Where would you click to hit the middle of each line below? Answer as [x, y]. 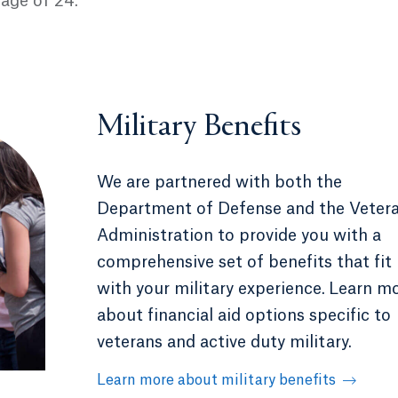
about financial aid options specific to [244, 315]
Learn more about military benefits [216, 380]
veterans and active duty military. [227, 342]
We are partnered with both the [219, 182]
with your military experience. [211, 289]
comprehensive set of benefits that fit [244, 262]
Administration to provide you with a [239, 235]
